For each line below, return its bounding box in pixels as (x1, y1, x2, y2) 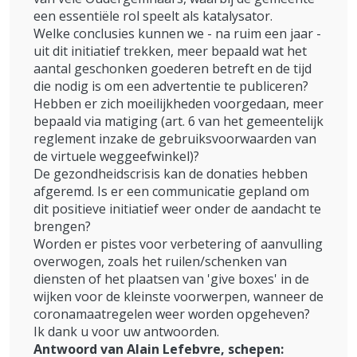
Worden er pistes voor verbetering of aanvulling (33, 235, 323, 253)
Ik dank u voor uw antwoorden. (33, 323, 219, 341)
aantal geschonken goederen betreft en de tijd (33, 60, 312, 78)
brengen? (33, 218, 91, 236)
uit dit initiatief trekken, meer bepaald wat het (33, 42, 307, 61)
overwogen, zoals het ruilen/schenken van (33, 253, 287, 271)
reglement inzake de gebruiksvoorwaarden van (33, 130, 316, 148)
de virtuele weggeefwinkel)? (33, 147, 199, 166)
